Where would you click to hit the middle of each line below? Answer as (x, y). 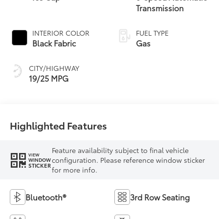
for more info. (75, 170)
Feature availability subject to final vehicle (120, 150)
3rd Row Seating (160, 197)
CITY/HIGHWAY (54, 68)
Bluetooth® (46, 197)
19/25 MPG (49, 78)
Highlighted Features (59, 125)
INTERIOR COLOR (61, 33)
